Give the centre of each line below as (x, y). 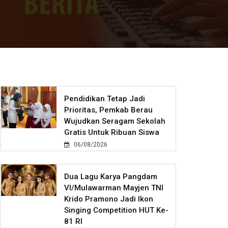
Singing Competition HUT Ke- (117, 210)
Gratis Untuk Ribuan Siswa (112, 133)
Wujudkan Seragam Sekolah (115, 121)
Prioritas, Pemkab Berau (109, 110)
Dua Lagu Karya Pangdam (111, 177)
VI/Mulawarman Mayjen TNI (114, 188)
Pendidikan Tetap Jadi (105, 99)
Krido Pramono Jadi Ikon (109, 199)
